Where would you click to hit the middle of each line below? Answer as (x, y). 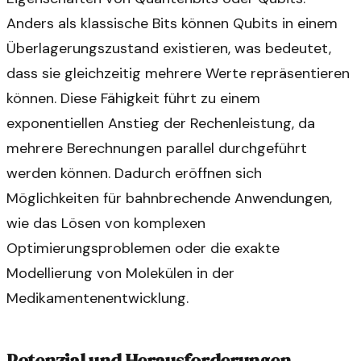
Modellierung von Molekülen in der (120, 273)
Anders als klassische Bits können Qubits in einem (172, 23)
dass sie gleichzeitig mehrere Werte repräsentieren (178, 73)
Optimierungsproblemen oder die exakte (143, 248)
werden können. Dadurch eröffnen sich (134, 173)
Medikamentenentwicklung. (98, 298)
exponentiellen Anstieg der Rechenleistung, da (161, 123)
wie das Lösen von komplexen (106, 223)
